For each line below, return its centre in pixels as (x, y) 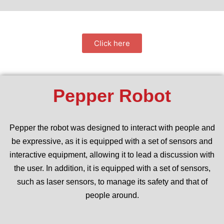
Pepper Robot (112, 95)
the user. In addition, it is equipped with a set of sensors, (112, 168)
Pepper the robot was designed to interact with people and (112, 127)
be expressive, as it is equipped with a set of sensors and (112, 141)
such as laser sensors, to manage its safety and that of (112, 181)
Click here (112, 43)
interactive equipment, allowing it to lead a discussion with (112, 154)
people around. (112, 195)
